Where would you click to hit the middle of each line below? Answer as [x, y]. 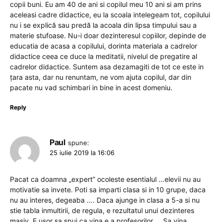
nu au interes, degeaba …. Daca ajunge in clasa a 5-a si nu [105, 200]
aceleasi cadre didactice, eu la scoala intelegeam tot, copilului [110, 15]
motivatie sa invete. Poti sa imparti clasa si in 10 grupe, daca [108, 190]
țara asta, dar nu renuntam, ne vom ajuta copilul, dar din [101, 77]
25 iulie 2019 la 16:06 [82, 153]
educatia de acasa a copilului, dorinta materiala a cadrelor [104, 46]
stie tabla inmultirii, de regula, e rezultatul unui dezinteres [102, 211]
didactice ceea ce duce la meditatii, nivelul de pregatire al [104, 56]
